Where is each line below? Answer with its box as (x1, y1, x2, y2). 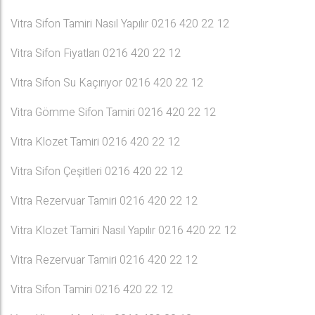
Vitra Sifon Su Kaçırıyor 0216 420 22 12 (11, 75, 203, 91)
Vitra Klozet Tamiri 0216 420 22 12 (11, 134, 180, 150)
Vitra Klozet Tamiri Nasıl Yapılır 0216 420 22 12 (11, 222, 236, 239)
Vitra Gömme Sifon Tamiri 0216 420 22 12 (11, 104, 216, 121)
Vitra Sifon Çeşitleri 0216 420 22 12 (11, 163, 183, 180)
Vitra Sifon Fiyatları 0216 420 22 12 (11, 45, 181, 62)
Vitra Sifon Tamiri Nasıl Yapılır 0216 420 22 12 (11, 15, 229, 32)
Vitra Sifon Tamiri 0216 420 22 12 (11, 281, 173, 298)
